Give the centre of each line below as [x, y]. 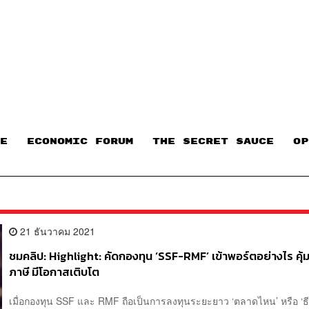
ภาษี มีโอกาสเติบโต [54, 272]
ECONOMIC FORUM [80, 141]
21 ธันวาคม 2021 [57, 231]
